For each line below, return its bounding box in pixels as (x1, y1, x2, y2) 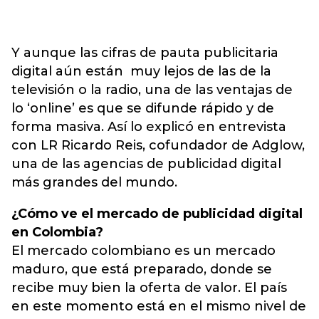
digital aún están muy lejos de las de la (11, 63, 271, 79)
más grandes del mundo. (11, 174, 184, 190)
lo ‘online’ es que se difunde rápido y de (11, 100, 274, 116)
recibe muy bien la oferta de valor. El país (11, 280, 287, 296)
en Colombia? (11, 224, 103, 240)
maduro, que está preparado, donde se (11, 261, 272, 277)
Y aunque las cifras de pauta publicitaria (11, 45, 278, 61)
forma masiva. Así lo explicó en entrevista (11, 119, 286, 135)
